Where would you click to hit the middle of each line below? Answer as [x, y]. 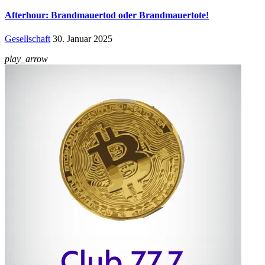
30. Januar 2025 [83, 38]
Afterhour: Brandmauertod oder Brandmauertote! [107, 15]
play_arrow [26, 59]
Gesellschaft [28, 38]
